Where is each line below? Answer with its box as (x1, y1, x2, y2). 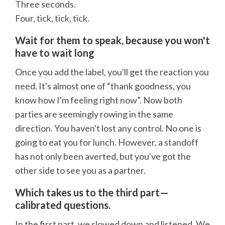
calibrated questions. (15, 198, 110, 211)
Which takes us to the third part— (15, 186, 169, 198)
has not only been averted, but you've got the (15, 150, 191, 162)
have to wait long (15, 46, 94, 59)
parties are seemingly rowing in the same (15, 108, 173, 120)
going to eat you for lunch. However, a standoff (15, 136, 198, 148)
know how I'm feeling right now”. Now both (15, 94, 182, 105)
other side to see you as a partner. (15, 164, 146, 176)
